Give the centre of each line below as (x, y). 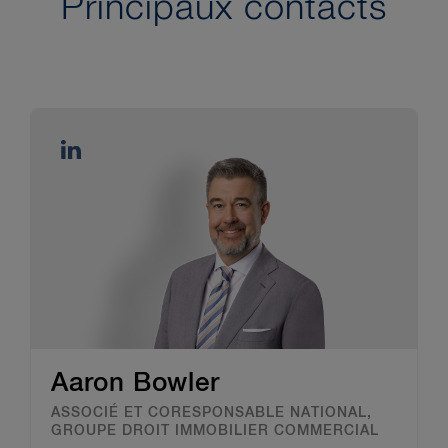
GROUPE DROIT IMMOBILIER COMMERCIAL (215, 431)
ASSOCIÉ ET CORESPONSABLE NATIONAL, (211, 413)
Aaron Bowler (135, 384)
